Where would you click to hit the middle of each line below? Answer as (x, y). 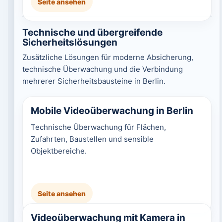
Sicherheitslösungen (70, 42)
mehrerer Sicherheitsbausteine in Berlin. (94, 81)
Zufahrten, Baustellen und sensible (92, 139)
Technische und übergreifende (92, 32)
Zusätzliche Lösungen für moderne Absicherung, (108, 57)
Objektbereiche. (58, 151)
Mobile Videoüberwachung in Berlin (112, 111)
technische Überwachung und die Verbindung (102, 69)
